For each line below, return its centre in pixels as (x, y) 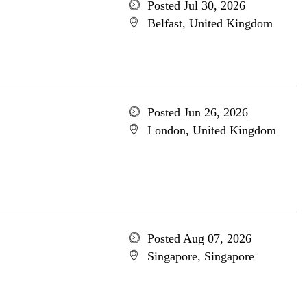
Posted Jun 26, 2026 (197, 112)
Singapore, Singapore (200, 256)
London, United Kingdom (211, 130)
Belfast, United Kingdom (210, 23)
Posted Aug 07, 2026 (199, 238)
